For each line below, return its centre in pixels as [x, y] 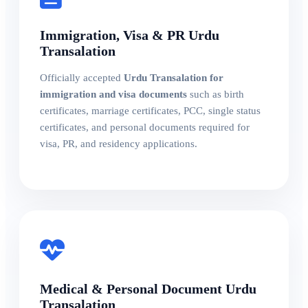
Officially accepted [82, 77]
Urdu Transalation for [174, 77]
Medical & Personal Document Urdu [148, 288]
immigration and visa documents [113, 94]
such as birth [216, 94]
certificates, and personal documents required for [145, 127]
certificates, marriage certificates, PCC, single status [150, 110]
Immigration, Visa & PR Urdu [130, 35]
